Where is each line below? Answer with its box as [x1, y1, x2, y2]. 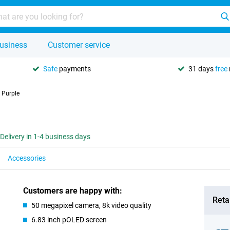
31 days [188, 64, 215, 73]
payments [57, 64, 91, 73]
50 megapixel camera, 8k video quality [31, 201, 152, 209]
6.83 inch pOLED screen [31, 216, 107, 224]
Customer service [48, 40, 110, 50]
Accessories [8, 154, 46, 162]
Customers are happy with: [23, 186, 123, 196]
